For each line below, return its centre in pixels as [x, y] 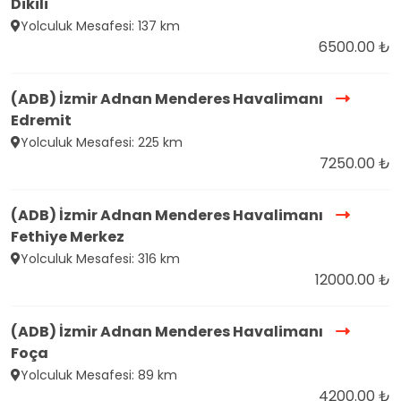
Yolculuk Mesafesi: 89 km [99, 375]
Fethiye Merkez [68, 237]
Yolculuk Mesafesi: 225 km [102, 143]
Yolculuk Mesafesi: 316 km [100, 259]
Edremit [41, 121]
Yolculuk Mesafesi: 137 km [100, 26]
